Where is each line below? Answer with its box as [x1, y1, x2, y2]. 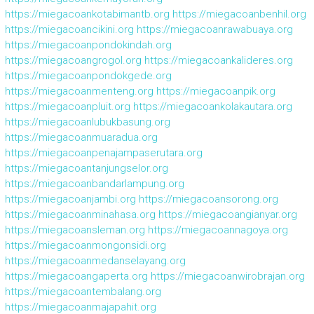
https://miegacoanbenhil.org [172, 7, 306, 20]
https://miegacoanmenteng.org [4, 84, 153, 97]
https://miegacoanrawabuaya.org [136, 22, 293, 36]
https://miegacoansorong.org [138, 192, 278, 205]
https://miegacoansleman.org [4, 223, 145, 236]
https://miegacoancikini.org [4, 22, 134, 36]
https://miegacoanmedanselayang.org [4, 254, 186, 267]
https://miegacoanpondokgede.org [4, 69, 172, 82]
